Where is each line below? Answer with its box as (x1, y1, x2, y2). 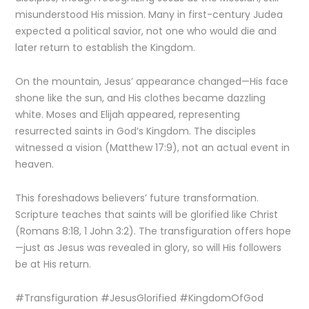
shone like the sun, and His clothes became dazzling (15, 91, 266, 105)
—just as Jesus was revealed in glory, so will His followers (15, 241, 282, 255)
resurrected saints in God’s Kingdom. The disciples (15, 124, 257, 138)
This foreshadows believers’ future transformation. (15, 191, 259, 205)
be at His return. (15, 257, 92, 271)
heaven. (15, 157, 54, 171)
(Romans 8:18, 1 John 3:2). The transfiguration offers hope (15, 224, 292, 238)
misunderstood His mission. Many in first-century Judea (15, 8, 283, 21)
